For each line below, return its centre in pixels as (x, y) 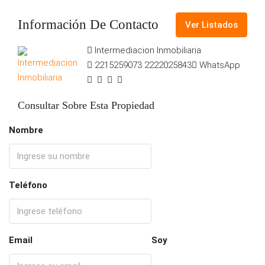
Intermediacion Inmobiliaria (148, 51)
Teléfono (28, 185)
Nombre (26, 130)
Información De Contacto (88, 25)
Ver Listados (211, 25)
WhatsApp (220, 65)
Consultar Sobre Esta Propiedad (86, 105)
